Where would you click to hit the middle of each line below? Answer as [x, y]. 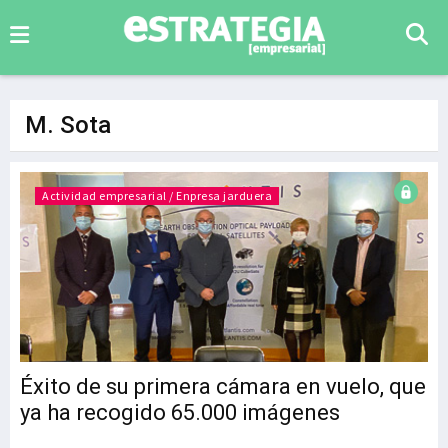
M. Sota [68, 125]
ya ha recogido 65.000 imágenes [180, 412]
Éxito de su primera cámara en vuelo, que [223, 386]
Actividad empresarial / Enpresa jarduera [157, 195]
